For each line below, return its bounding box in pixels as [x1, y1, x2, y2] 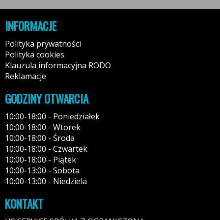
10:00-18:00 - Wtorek [5, 122, 81, 133]
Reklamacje [5, 71, 46, 82]
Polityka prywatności [5, 38, 81, 49]
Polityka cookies [5, 49, 64, 60]
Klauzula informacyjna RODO [5, 60, 111, 71]
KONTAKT [5, 195, 43, 212]
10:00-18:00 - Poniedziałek [5, 111, 100, 122]
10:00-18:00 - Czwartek [5, 143, 87, 154]
